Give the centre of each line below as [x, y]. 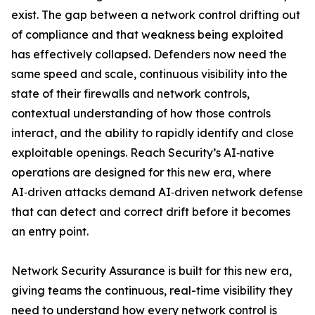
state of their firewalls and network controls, [130, 94]
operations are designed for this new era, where [141, 172]
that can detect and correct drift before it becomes [151, 212]
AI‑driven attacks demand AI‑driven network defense [157, 192]
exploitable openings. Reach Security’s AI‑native [143, 153]
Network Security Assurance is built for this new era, [152, 271]
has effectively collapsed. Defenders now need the [149, 54]
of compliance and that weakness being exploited [147, 34]
